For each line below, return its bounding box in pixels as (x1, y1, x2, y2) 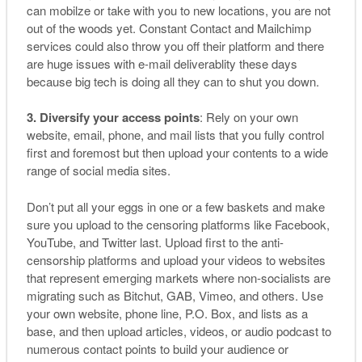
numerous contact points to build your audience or (26, 339, 288, 357)
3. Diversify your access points (26, 108, 200, 127)
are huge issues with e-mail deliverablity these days (26, 54, 297, 72)
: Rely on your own (199, 108, 298, 126)
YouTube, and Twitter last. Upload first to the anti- (26, 233, 284, 250)
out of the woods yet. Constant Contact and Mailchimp (26, 19, 311, 36)
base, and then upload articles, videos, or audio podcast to (26, 322, 331, 339)
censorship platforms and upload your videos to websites (26, 250, 326, 268)
